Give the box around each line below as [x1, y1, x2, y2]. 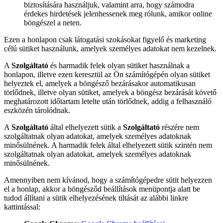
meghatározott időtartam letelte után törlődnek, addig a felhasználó [4, 97, 212, 106]
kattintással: [4, 202, 40, 211]
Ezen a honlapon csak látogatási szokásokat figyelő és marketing [4, 35, 206, 44]
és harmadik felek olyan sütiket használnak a [48, 61, 190, 70]
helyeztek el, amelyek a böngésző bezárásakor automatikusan [4, 79, 196, 88]
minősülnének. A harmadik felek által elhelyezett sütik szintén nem [4, 140, 212, 149]
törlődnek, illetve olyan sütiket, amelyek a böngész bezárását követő [4, 88, 217, 97]
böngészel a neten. [24, 18, 82, 27]
